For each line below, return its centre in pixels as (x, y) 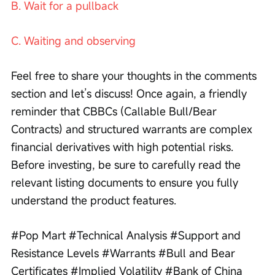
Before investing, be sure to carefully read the (127, 164)
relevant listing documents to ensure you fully (126, 182)
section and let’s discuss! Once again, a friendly (130, 93)
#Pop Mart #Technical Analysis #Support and (127, 235)
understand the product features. (94, 200)
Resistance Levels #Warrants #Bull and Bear (125, 253)
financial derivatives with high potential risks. (124, 146)
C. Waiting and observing (73, 40)
